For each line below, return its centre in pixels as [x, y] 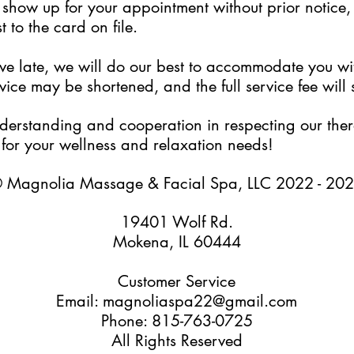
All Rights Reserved [177, 341]
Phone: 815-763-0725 [177, 321]
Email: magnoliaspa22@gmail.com [177, 301]
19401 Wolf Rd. [177, 222]
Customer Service [177, 281]
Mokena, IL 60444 [177, 242]
